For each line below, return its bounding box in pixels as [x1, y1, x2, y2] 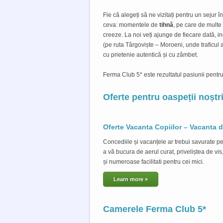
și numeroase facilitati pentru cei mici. [103, 158, 204, 165]
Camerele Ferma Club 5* [103, 204, 206, 214]
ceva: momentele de [103, 21, 159, 28]
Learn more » [113, 176, 148, 182]
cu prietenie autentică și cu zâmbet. [103, 51, 198, 58]
